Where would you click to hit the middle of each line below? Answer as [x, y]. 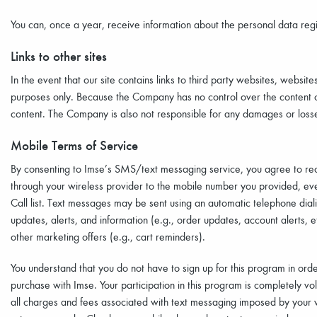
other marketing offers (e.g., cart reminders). [108, 236]
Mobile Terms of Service [74, 145]
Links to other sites [59, 56]
